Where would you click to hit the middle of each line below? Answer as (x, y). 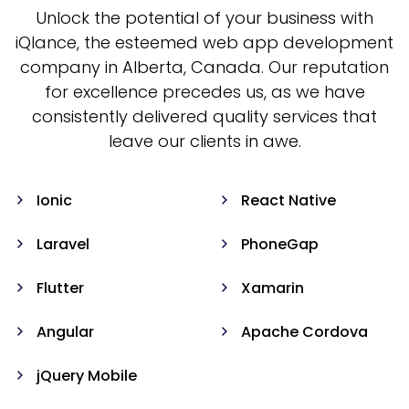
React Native (288, 200)
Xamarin (273, 288)
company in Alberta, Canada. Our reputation (204, 67)
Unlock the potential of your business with (204, 17)
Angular (65, 331)
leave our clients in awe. (204, 141)
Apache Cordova (304, 331)
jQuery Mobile (87, 375)
